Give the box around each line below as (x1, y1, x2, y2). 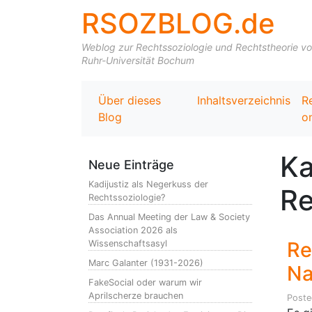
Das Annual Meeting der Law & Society (88, 212, 250, 222)
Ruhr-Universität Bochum (81, 54, 194, 66)
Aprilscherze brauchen (88, 290, 183, 301)
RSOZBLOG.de (81, 6, 275, 40)
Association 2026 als (88, 225, 178, 235)
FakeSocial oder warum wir (88, 277, 202, 288)
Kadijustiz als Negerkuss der (88, 179, 208, 189)
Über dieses (98, 93, 161, 107)
